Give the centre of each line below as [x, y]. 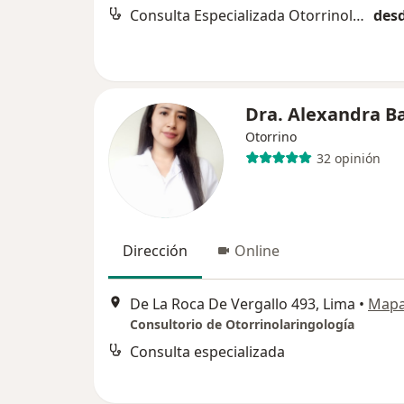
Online [257, 251]
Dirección [155, 251]
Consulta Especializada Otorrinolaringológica [358, 15]
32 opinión [348, 158]
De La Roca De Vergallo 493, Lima [243, 304]
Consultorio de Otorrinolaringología [242, 325]
